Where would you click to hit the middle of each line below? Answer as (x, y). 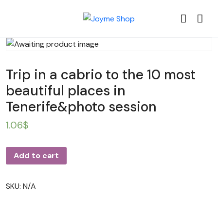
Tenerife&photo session (81, 107)
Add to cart (36, 155)
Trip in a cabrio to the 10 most (101, 75)
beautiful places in (66, 91)
